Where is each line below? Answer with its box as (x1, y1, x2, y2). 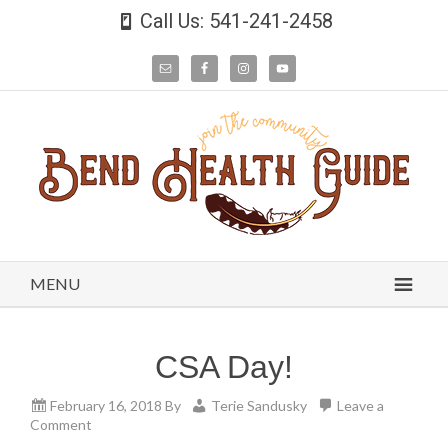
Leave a (337, 397, 384, 414)
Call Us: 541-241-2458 (139, 9, 333, 33)
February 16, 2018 (50, 397, 162, 414)
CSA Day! (155, 349, 293, 385)
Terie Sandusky (211, 397, 307, 414)
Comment (30, 416, 92, 433)
